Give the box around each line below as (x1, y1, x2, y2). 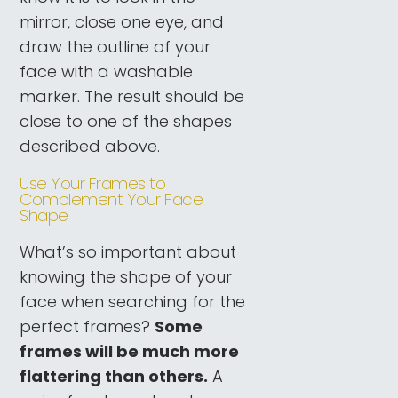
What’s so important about (20, 241, 237, 264)
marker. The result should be (20, 85, 245, 107)
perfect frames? (20, 315, 155, 338)
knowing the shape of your (20, 266, 233, 289)
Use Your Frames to (20, 171, 166, 195)
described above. (20, 135, 161, 157)
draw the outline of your (20, 36, 211, 58)
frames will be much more (20, 340, 240, 363)
